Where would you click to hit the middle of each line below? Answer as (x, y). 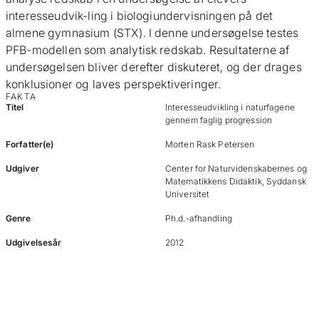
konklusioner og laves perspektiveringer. (114, 84)
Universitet (188, 194)
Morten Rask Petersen (210, 144)
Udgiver (22, 168)
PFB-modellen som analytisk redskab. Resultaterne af (148, 50)
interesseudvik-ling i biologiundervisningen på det (140, 16)
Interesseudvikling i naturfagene (230, 107)
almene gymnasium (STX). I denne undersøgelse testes (152, 33)
